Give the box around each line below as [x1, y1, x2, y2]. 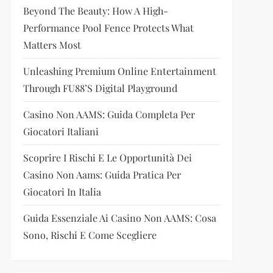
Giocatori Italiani [23, 125, 99, 138]
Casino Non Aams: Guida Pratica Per [23, 168, 181, 181]
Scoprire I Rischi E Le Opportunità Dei [23, 151, 192, 164]
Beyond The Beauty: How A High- [23, 4, 168, 17]
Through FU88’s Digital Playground [23, 82, 177, 94]
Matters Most [23, 38, 81, 51]
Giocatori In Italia [23, 185, 101, 198]
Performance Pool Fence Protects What [23, 21, 194, 34]
